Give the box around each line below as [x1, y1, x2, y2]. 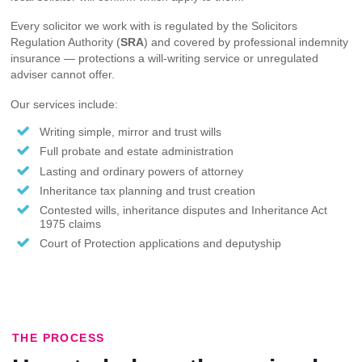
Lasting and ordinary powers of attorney [39, 164, 243, 178]
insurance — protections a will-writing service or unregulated [11, 52, 318, 65]
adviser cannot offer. [11, 68, 115, 82]
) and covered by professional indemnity [144, 36, 348, 49]
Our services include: [11, 97, 118, 111]
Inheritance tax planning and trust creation [39, 183, 255, 197]
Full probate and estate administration [39, 145, 234, 158]
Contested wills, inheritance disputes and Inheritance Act [39, 203, 327, 217]
